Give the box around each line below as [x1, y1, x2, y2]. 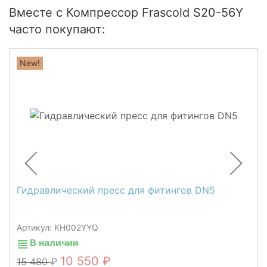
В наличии [30, 237, 79, 249]
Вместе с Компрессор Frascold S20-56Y [9, 5, 243, 20]
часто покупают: [9, 22, 105, 37]
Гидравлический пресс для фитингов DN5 [17, 184, 215, 197]
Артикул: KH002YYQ [17, 222, 98, 233]
